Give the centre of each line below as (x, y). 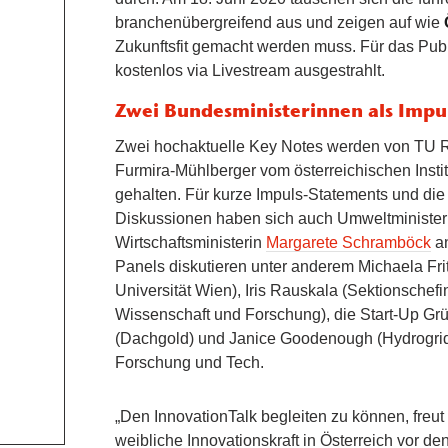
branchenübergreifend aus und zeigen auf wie (280, 22)
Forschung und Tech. (190, 363)
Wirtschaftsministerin (191, 243)
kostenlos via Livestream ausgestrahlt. (250, 70)
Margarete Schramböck (349, 243)
